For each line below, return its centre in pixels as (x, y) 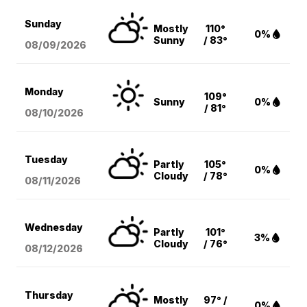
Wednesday (54, 228)
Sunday (44, 24)
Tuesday (47, 160)
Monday (45, 92)
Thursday (49, 295)
